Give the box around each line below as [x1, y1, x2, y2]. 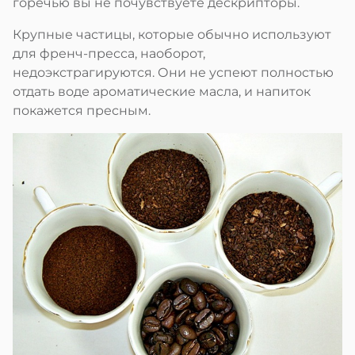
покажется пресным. [13, 102, 154, 118]
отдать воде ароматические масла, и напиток [13, 83, 311, 99]
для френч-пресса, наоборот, [13, 45, 205, 61]
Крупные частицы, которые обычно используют [13, 26, 331, 42]
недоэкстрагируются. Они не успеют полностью [13, 64, 334, 80]
